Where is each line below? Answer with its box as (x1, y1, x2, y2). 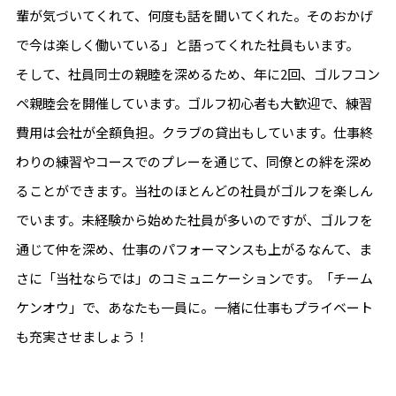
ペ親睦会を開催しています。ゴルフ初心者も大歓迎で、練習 (15, 93, 372, 112)
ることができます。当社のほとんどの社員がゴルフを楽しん (15, 180, 373, 200)
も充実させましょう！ (15, 326, 148, 346)
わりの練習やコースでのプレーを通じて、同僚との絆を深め (15, 151, 372, 171)
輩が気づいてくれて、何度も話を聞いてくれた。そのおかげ (15, 5, 373, 25)
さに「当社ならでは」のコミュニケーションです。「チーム (15, 268, 373, 287)
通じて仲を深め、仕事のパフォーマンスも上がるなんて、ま (15, 239, 372, 258)
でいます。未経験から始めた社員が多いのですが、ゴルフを (15, 209, 373, 229)
